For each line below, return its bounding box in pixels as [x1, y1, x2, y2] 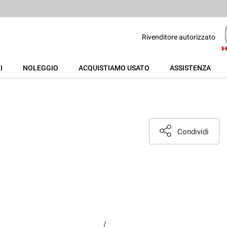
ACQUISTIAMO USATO [79, 64, 149, 72]
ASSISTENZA [170, 64, 211, 72]
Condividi [177, 127, 209, 136]
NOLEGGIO [23, 64, 58, 72]
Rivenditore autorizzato [142, 32, 217, 41]
